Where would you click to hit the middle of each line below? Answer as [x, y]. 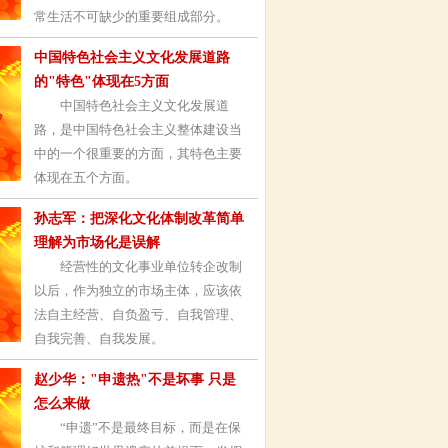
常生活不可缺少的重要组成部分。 [131, 16]
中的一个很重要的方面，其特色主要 [138, 153]
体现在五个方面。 [86, 177]
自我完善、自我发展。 [99, 338]
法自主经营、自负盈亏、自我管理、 [138, 314]
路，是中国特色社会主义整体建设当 [138, 129]
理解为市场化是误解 [97, 242]
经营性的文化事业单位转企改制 [138, 266]
